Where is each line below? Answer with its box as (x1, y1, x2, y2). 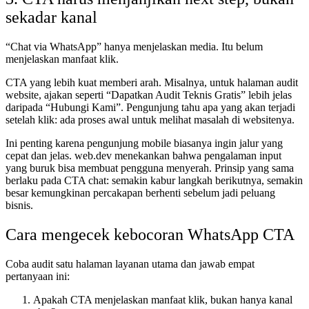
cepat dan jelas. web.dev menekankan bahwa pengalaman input (6, 150, 281, 162)
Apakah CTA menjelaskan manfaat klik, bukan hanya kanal (33, 294, 292, 306)
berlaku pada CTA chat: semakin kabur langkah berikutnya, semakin (6, 175, 303, 187)
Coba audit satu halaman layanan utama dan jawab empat (6, 258, 255, 270)
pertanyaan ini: (6, 270, 70, 283)
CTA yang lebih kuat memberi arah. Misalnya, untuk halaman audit (6, 77, 298, 89)
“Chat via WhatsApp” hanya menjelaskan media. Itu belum (6, 41, 263, 53)
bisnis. (6, 199, 33, 212)
